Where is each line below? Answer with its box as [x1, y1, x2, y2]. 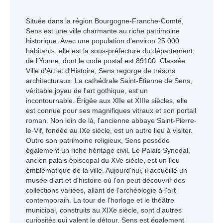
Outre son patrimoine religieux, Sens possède [26, 136, 170, 144]
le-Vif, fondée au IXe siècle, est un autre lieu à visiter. [26, 126, 193, 134]
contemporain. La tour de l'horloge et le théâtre [26, 196, 174, 204]
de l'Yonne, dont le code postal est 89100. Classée [26, 57, 185, 65]
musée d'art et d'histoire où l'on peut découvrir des [26, 176, 185, 184]
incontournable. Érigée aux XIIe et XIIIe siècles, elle [26, 97, 188, 105]
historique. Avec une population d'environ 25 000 [26, 37, 179, 45]
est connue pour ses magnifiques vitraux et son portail [26, 107, 196, 114]
